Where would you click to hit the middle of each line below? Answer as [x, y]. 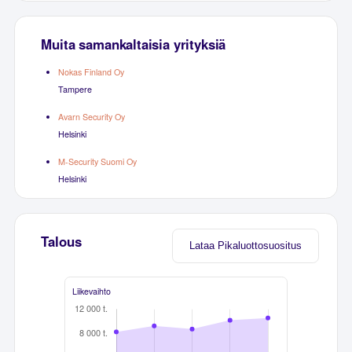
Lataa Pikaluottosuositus [246, 246]
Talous [61, 242]
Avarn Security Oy [91, 117]
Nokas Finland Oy [91, 72]
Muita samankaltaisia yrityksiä [134, 44]
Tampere [75, 90]
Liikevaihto [91, 291]
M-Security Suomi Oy [97, 162]
